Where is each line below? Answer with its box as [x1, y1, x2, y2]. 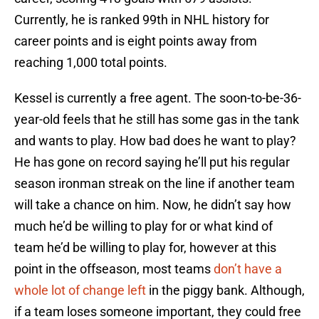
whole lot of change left [14, 283, 146, 298]
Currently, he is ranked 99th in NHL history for [14, 12, 269, 28]
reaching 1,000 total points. [14, 55, 167, 70]
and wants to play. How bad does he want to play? [14, 133, 296, 149]
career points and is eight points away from [14, 33, 257, 49]
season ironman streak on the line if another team [14, 176, 295, 192]
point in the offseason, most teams [14, 261, 214, 277]
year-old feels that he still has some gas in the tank [14, 112, 299, 127]
